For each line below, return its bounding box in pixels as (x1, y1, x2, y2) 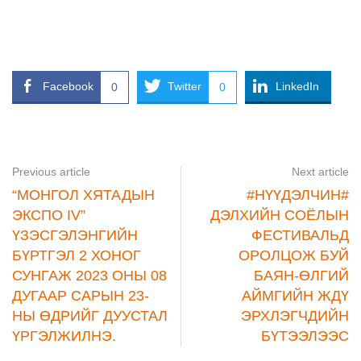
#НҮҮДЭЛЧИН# (247, 186, 349, 203)
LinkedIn (276, 79, 319, 93)
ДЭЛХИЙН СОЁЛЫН (210, 206, 349, 223)
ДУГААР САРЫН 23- (12, 287, 149, 304)
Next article (292, 164, 349, 178)
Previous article (12, 164, 90, 178)
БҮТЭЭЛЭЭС (261, 327, 349, 344)
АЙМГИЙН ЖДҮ (242, 287, 349, 304)
